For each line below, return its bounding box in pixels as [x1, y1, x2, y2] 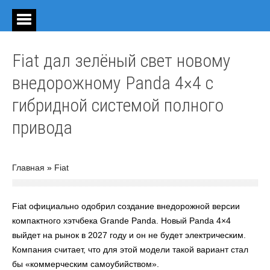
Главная [12, 163, 45, 172]
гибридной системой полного [12, 95, 224, 116]
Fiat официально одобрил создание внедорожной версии [12, 201, 240, 211]
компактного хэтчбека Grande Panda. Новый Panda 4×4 [12, 216, 231, 225]
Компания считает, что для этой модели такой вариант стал [12, 245, 248, 254]
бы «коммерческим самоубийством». [12, 259, 159, 269]
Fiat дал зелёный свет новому [12, 50, 231, 71]
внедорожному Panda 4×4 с [12, 72, 213, 93]
